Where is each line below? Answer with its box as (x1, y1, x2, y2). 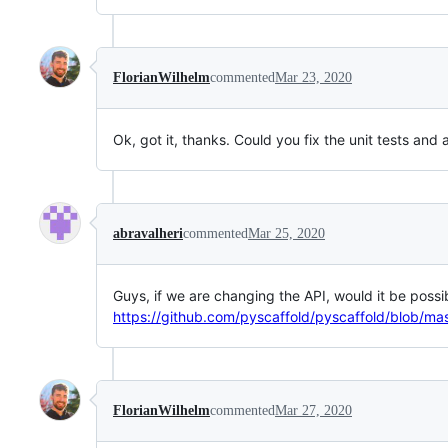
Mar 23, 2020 (275, 70, 352, 85)
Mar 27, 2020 (275, 403, 352, 418)
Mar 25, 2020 (248, 226, 325, 241)
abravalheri (113, 226, 183, 241)
